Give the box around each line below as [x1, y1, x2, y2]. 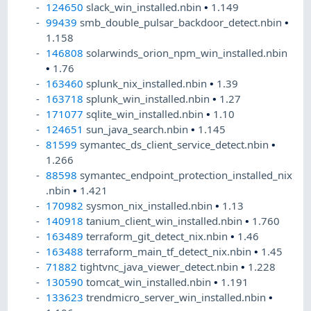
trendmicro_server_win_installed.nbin [86, 290, 269, 305]
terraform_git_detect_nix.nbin [86, 229, 231, 244]
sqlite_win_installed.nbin [86, 107, 207, 121]
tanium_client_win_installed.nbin [86, 214, 246, 228]
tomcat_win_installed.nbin [86, 275, 215, 289]
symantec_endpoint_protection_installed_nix [80, 168, 293, 183]
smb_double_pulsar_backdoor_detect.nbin [80, 15, 285, 30]
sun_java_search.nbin [86, 122, 192, 137]
